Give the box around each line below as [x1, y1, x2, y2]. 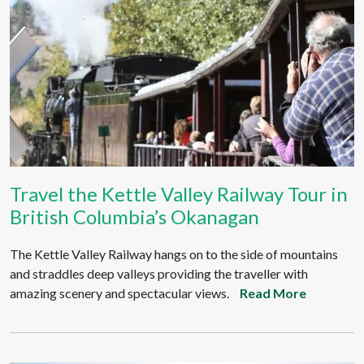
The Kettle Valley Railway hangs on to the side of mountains [10, 246, 338, 262]
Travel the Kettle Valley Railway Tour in [10, 182, 348, 206]
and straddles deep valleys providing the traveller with [10, 266, 308, 281]
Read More [240, 285, 306, 301]
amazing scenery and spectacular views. [10, 285, 229, 301]
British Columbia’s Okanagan [10, 205, 259, 228]
